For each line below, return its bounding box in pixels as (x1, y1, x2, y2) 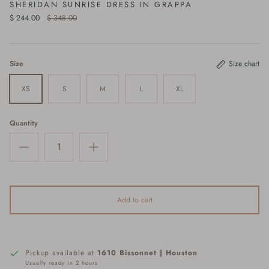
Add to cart (116, 194, 153, 205)
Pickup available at (25, 247, 97, 258)
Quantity (10, 117, 38, 128)
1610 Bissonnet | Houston (97, 247, 198, 258)
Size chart (229, 58, 259, 70)
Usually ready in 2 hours (25, 258, 98, 267)
